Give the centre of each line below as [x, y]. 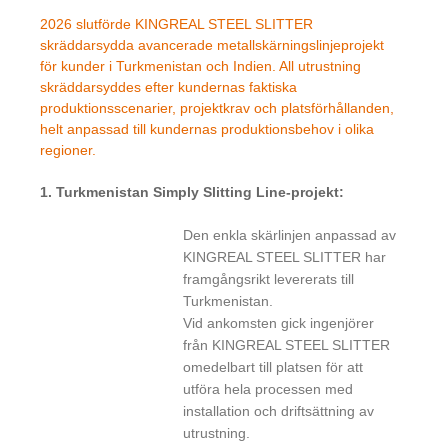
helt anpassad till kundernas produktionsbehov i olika [207, 128]
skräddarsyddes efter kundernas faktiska [168, 86]
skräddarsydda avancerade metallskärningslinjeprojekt [212, 44]
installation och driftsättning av [279, 410]
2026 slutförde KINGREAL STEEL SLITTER [176, 23]
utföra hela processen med [268, 388]
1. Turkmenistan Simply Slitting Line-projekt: [192, 191]
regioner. [68, 149]
